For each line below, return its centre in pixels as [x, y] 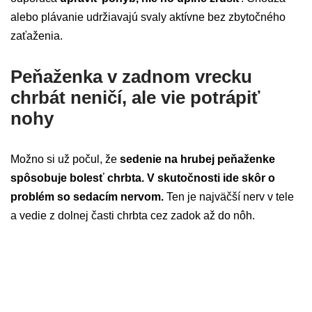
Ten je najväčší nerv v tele [229, 197]
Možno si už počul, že [65, 159]
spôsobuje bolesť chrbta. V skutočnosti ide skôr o [143, 178]
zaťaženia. [37, 36]
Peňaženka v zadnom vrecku [131, 77]
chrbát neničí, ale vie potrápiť [135, 98]
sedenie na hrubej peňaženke [197, 159]
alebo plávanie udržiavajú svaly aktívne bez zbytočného [148, 17]
